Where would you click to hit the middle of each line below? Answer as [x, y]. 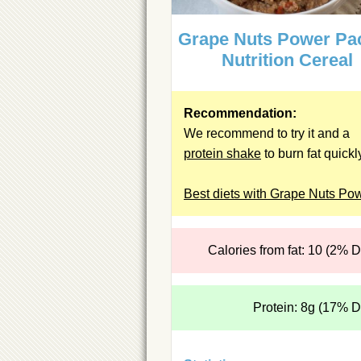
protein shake [222, 154]
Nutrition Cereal [288, 60]
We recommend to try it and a [267, 134]
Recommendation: [240, 114]
